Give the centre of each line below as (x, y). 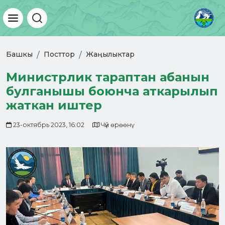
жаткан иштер (54, 105)
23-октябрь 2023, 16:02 (48, 125)
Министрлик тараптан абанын (108, 77)
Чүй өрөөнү (115, 125)
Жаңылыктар (110, 54)
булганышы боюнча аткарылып (112, 91)
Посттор (59, 54)
